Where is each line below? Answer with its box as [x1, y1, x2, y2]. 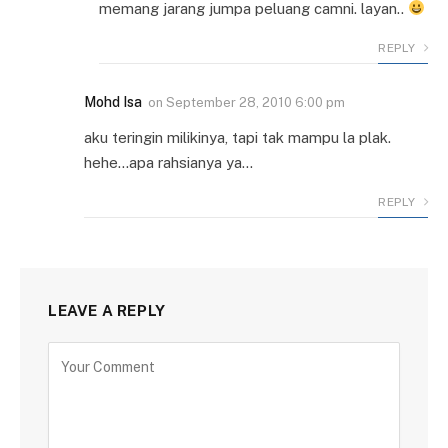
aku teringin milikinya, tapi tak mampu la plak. [84, 128, 391, 146]
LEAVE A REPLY [48, 301, 166, 319]
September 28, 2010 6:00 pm [166, 94, 345, 110]
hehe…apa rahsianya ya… [84, 153, 253, 171]
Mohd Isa [84, 93, 142, 110]
